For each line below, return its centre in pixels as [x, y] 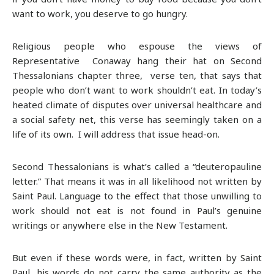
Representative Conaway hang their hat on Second [137, 61]
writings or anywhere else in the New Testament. [120, 225]
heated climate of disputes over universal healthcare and [137, 105]
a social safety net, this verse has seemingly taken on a [137, 119]
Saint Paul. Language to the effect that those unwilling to [137, 195]
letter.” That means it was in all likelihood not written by [137, 181]
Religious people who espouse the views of [137, 46]
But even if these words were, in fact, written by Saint [137, 257]
